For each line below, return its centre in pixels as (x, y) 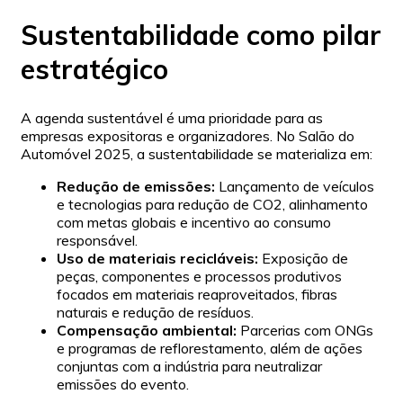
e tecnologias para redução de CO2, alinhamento (212, 205)
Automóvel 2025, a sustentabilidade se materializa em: (197, 154)
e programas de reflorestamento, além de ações (210, 349)
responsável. (97, 241)
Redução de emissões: (136, 187)
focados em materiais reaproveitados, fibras (197, 295)
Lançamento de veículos (295, 187)
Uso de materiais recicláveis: (157, 259)
